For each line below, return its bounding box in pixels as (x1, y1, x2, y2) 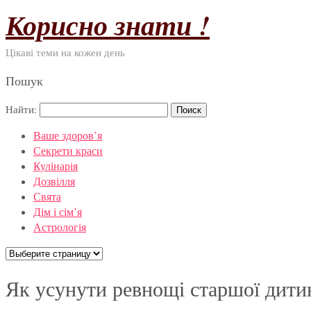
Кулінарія (33, 158, 78, 173)
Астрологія (33, 219, 86, 234)
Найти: (6, 102, 37, 116)
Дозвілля (33, 174, 75, 188)
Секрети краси (33, 143, 103, 158)
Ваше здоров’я (33, 128, 102, 142)
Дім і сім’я (33, 204, 82, 219)
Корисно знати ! (6, 6, 210, 44)
